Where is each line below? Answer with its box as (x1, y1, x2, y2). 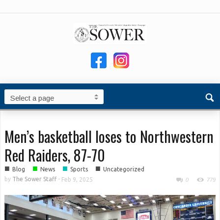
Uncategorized (103, 166, 144, 172)
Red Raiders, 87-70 (4, 144, 105, 166)
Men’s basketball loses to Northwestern (4, 125, 214, 147)
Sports (70, 166, 88, 172)
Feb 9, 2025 (61, 176, 93, 183)
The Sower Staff (12, 176, 56, 182)
